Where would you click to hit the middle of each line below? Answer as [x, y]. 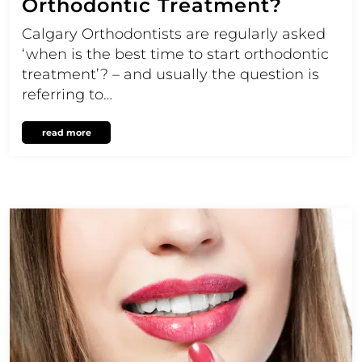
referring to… [67, 94]
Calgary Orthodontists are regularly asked [174, 34]
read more [66, 132]
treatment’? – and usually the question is [170, 74]
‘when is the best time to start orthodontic [175, 54]
